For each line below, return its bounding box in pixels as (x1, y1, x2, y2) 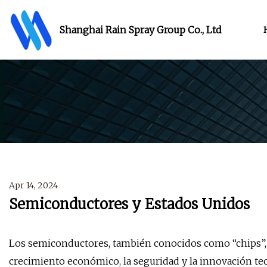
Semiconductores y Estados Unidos (9, 195, 250, 214)
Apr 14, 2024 (9, 180, 58, 191)
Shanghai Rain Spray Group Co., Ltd (60, 23, 222, 36)
